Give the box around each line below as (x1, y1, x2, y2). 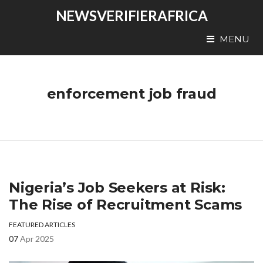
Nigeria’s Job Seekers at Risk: (9, 179, 225, 196)
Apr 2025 (20, 234, 54, 244)
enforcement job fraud (46, 85, 217, 102)
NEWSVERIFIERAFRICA (55, 7, 208, 24)
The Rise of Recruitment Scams (9, 196, 242, 213)
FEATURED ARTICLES (9, 220, 75, 229)
